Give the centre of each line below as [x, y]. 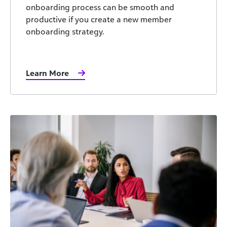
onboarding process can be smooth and [100, 7]
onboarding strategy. [65, 32]
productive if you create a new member [99, 20]
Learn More [47, 73]
